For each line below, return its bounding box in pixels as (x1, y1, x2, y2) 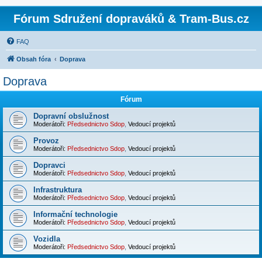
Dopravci (33, 161, 65, 170)
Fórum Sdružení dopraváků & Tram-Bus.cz (13, 12, 249, 25)
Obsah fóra (16, 56, 51, 63)
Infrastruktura (33, 185, 82, 194)
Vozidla (33, 235, 60, 243)
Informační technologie (33, 210, 118, 219)
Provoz (33, 136, 59, 145)
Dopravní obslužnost (33, 112, 109, 120)
